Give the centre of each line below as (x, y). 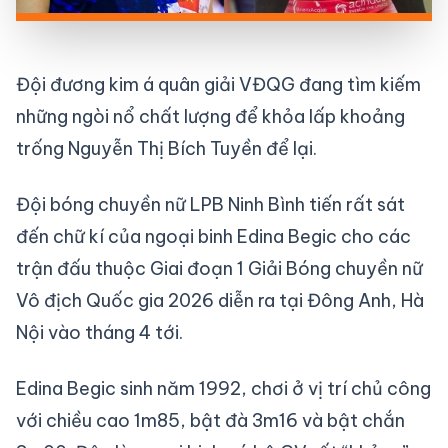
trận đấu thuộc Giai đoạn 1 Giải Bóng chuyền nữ (219, 268)
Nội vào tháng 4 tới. (99, 332)
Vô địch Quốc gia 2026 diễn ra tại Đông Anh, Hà (220, 300)
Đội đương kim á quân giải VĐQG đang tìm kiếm (218, 84)
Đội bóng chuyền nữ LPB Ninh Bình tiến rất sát (210, 204)
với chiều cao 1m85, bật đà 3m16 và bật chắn (210, 420)
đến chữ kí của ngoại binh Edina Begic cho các (213, 236)
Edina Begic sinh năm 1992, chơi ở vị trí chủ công (223, 388)
